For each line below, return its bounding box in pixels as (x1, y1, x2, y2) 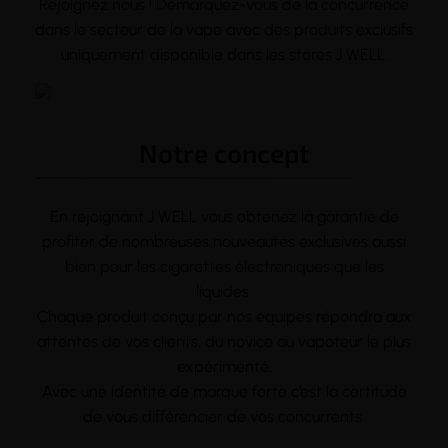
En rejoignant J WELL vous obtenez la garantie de (49, 206, 399, 226)
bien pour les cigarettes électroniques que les (64, 256, 384, 276)
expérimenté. (176, 356, 272, 376)
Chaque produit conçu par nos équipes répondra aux (36, 306, 412, 326)
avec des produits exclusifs (222, 19, 413, 39)
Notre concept (139, 136, 309, 168)
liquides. (196, 281, 252, 301)
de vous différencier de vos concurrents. (83, 406, 365, 426)
